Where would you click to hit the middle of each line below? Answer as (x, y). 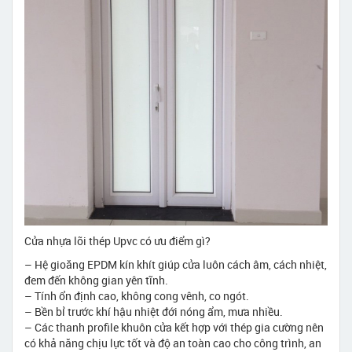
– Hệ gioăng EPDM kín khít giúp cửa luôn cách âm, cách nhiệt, (176, 264)
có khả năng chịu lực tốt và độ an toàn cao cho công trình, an (173, 343)
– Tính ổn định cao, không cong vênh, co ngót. (137, 295)
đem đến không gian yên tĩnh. (96, 280)
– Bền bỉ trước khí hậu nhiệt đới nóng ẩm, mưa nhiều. (154, 311)
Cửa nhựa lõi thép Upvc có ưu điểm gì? (117, 240)
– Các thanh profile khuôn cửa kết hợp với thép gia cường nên (174, 327)
